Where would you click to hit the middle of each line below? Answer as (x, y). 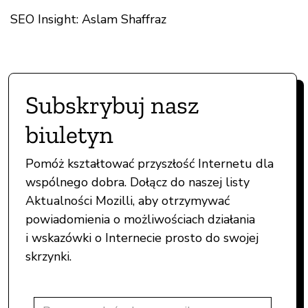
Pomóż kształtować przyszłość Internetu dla (150, 163)
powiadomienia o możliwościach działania (140, 219)
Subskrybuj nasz (112, 104)
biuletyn (69, 134)
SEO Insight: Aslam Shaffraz (88, 19)
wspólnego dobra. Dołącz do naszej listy (137, 182)
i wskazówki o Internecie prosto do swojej (142, 238)
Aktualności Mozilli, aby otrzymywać (128, 200)
